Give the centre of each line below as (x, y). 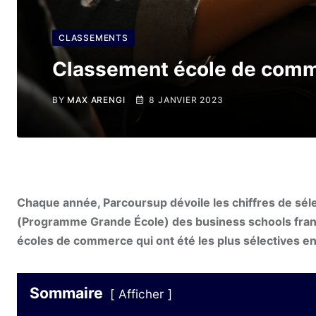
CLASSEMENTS (93, 38)
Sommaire (66, 293)
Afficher (141, 294)
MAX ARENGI (96, 100)
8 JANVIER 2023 (186, 100)
